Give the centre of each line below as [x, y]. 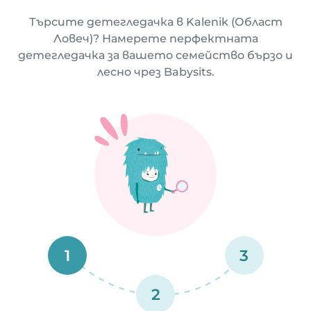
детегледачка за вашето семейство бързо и [155, 55]
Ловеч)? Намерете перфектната [155, 39]
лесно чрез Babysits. [155, 72]
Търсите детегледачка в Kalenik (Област [155, 22]
